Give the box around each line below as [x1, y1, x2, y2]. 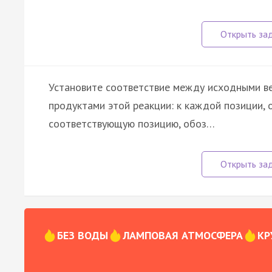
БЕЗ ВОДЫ [57, 228, 108, 242]
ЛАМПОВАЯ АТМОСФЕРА [123, 228, 243, 242]
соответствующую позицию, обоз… [49, 116, 215, 131]
